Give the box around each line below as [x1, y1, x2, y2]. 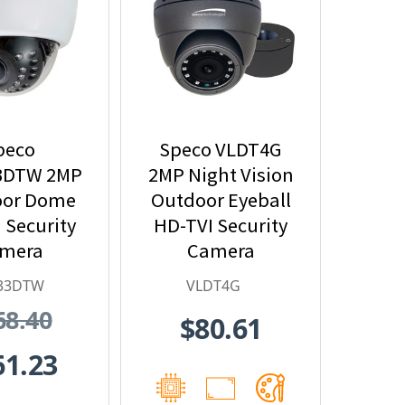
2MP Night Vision [147, 162, 294, 188]
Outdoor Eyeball [150, 187, 291, 213]
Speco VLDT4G [159, 137, 282, 163]
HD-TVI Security [154, 212, 287, 239]
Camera [186, 238, 255, 264]
